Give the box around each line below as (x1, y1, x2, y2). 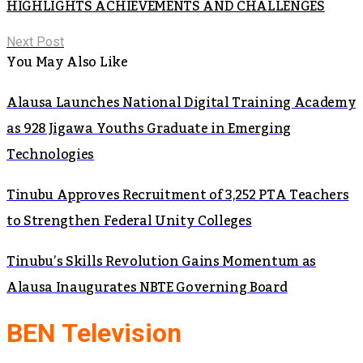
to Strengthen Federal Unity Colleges (6, 207, 252, 234)
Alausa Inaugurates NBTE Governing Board (6, 274, 288, 301)
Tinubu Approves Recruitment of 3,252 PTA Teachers (6, 181, 349, 208)
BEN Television (6, 318, 181, 349)
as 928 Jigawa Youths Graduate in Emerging (6, 115, 291, 142)
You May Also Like (6, 49, 128, 75)
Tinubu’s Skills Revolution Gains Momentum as (6, 248, 316, 275)
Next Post (6, 33, 64, 49)
